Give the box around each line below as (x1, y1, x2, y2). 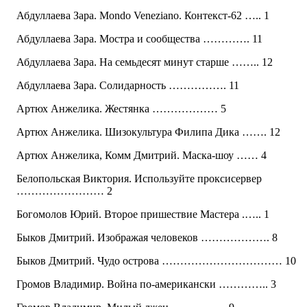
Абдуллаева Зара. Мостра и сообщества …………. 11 (16, 33, 262, 45)
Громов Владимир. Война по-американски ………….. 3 (16, 278, 276, 291)
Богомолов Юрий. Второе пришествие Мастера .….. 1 (16, 208, 269, 221)
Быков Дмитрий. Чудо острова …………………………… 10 (16, 255, 296, 267)
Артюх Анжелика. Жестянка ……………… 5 (16, 103, 226, 115)
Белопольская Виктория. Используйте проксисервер (16, 173, 262, 185)
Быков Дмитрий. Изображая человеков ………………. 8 (16, 232, 278, 244)
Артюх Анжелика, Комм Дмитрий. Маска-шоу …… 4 (16, 149, 267, 162)
